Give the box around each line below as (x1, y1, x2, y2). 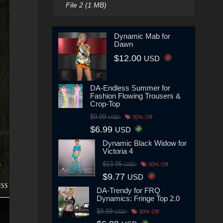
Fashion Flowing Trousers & (90, 91, 181, 100)
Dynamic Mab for (114, 31, 171, 40)
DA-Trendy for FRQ (97, 186, 161, 195)
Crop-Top (90, 99, 120, 108)
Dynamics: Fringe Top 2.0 (97, 194, 180, 203)
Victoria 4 (103, 146, 133, 155)
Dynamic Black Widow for (103, 138, 187, 147)
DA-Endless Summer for (90, 83, 170, 92)
